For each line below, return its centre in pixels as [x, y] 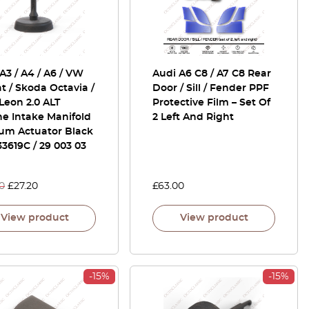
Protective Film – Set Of [211, 103]
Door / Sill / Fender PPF [211, 88]
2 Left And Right [193, 117]
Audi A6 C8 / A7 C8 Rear [212, 74]
